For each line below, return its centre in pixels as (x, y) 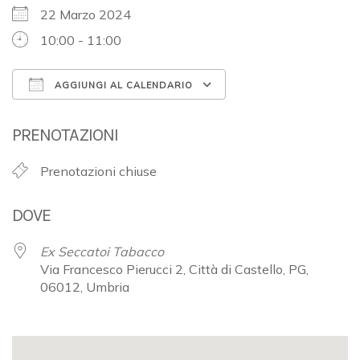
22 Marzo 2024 (92, 14)
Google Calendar (290, 114)
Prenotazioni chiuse (98, 171)
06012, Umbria (85, 286)
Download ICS (82, 114)
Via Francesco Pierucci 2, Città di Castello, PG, (174, 269)
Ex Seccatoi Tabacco (102, 251)
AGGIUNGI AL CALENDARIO (122, 85)
